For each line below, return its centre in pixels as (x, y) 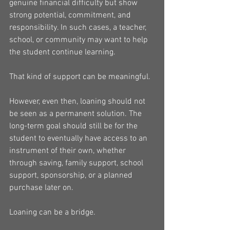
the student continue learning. (62, 52)
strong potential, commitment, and (71, 15)
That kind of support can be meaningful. (80, 77)
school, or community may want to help (80, 40)
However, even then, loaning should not (78, 102)
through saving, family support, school (77, 163)
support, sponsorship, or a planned (72, 176)
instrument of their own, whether (69, 151)
